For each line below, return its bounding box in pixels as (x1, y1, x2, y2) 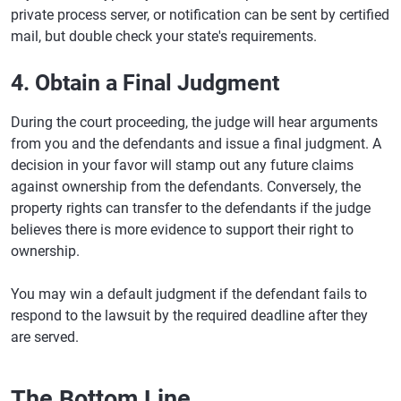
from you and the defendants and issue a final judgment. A (11, 135, 381, 152)
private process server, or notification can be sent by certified (11, 6, 389, 23)
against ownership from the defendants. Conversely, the (11, 178, 361, 195)
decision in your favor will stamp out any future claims (11, 157, 354, 174)
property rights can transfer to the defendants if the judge (11, 200, 371, 217)
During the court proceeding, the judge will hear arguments (11, 114, 378, 131)
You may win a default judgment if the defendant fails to (11, 286, 367, 303)
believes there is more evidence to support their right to (11, 221, 354, 238)
